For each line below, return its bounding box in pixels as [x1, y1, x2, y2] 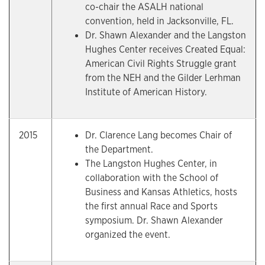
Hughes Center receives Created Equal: [85, 43, 245, 56]
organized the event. [85, 228, 170, 241]
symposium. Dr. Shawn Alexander [85, 214, 223, 227]
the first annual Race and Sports [85, 200, 218, 212]
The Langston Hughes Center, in [85, 157, 217, 170]
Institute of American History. [85, 86, 207, 98]
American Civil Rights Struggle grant [85, 57, 237, 70]
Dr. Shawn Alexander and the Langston [85, 29, 246, 41]
